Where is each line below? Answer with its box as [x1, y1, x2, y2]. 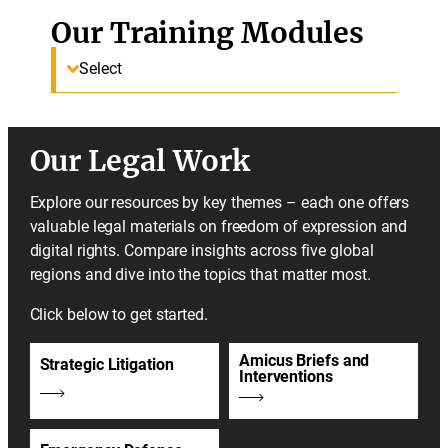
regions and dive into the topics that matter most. [29, 264, 371, 284]
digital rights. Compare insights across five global [29, 240, 374, 260]
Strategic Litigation [39, 355, 174, 375]
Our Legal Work [29, 142, 251, 179]
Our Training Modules [51, 14, 365, 51]
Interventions [239, 367, 333, 387]
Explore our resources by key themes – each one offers [29, 192, 410, 212]
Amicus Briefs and [239, 351, 370, 371]
